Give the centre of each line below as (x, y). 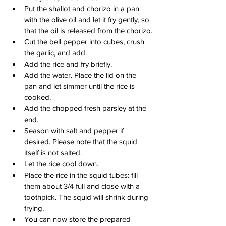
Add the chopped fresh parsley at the (86, 108)
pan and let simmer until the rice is (80, 86)
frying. (34, 208)
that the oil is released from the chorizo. (88, 30)
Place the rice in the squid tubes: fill (82, 175)
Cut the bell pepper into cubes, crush (85, 41)
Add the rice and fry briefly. (68, 64)
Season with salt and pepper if (75, 130)
